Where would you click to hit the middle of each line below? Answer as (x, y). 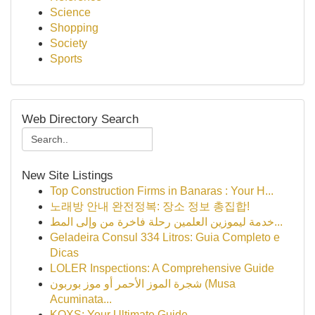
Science (70, 12)
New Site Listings (67, 175)
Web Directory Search (80, 119)
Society (69, 43)
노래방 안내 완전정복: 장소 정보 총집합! (150, 206)
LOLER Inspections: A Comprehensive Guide (162, 268)
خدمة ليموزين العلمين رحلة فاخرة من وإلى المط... (278, 222)
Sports (66, 59)
